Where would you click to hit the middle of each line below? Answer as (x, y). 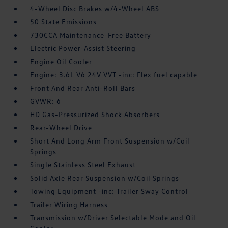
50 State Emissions (64, 22)
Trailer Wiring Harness (69, 205)
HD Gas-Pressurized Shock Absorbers (95, 115)
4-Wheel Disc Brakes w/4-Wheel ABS (95, 9)
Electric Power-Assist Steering (83, 48)
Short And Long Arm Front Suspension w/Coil (110, 141)
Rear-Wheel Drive (61, 128)
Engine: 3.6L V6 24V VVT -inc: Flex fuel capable (114, 75)
